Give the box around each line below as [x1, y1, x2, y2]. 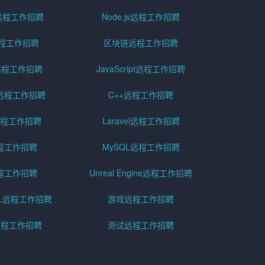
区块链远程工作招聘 [104, 36, 179, 49]
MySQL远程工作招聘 [102, 140, 180, 153]
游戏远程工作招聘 [108, 192, 174, 205]
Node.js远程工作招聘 [102, 10, 180, 22]
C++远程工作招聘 [108, 88, 174, 101]
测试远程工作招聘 [108, 218, 174, 231]
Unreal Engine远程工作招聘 [89, 166, 193, 179]
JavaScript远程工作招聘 [96, 62, 186, 75]
